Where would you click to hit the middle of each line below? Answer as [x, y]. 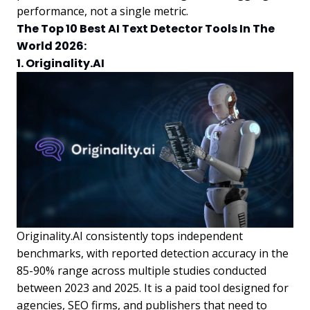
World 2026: [52, 46]
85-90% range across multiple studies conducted [142, 270]
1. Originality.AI [61, 63]
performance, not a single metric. [102, 11]
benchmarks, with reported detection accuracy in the [153, 253]
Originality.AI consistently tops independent [130, 236]
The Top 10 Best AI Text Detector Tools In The [146, 28]
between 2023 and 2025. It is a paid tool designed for [153, 288]
